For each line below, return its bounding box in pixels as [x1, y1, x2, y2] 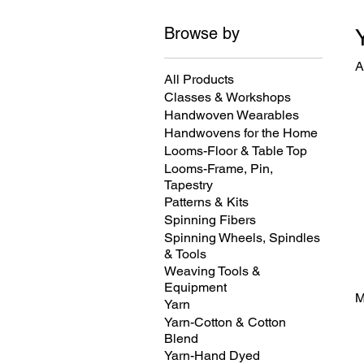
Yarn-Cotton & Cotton [164, 314, 286, 330]
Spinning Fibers [164, 211, 256, 227]
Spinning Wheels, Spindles [164, 229, 320, 245]
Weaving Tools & [164, 262, 261, 279]
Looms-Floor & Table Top [164, 142, 307, 158]
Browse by [164, 23, 240, 43]
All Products [164, 71, 234, 87]
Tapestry [164, 176, 213, 193]
